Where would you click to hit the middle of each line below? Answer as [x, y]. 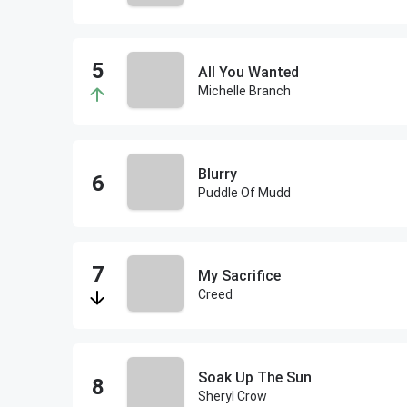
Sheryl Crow [233, 396]
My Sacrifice [239, 276]
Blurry [218, 174]
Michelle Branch [244, 91]
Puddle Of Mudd [244, 193]
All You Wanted [248, 72]
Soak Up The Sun [255, 377]
